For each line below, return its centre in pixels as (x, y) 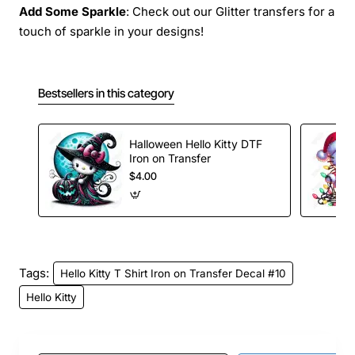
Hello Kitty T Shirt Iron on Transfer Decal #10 (173, 273)
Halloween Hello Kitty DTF (185, 143)
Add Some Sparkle (73, 11)
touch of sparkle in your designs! (111, 31)
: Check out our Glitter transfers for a (230, 11)
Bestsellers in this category (106, 93)
